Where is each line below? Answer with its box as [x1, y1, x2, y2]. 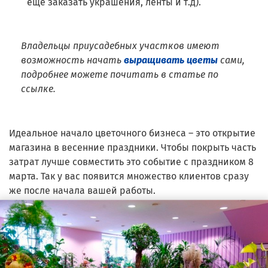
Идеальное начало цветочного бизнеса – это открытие [9, 127, 255, 139]
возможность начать [21, 54, 124, 66]
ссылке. [21, 83, 56, 95]
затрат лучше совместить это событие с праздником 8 [9, 156, 254, 168]
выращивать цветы [124, 54, 218, 66]
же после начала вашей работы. [9, 185, 156, 197]
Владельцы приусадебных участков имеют [21, 40, 220, 52]
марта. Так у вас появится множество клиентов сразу [9, 170, 249, 182]
